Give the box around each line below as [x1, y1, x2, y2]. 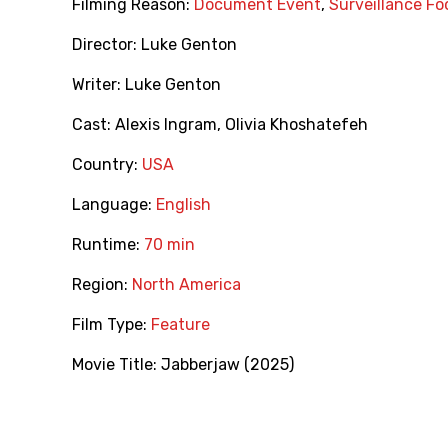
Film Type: [72, 315, 151, 335]
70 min [144, 235, 195, 255]
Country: [72, 155, 142, 175]
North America [132, 275, 241, 295]
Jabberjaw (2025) [161, 355, 294, 375]
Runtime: [72, 235, 144, 255]
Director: [72, 35, 141, 55]
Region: [72, 275, 132, 295]
